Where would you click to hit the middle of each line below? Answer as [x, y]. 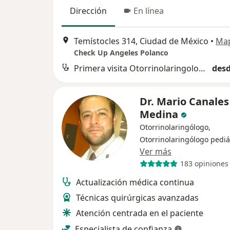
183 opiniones [204, 164]
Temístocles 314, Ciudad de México [141, 41]
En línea [149, 11]
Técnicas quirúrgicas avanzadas [137, 197]
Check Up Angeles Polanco [121, 52]
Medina [160, 114]
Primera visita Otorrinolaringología [202, 68]
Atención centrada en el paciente [140, 213]
